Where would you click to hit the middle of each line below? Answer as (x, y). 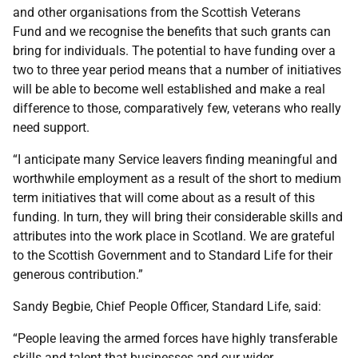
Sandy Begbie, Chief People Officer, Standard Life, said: (167, 306)
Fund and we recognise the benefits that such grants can (172, 32)
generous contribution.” (78, 274)
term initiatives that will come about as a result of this (164, 198)
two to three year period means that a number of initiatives (177, 70)
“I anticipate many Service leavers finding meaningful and (175, 159)
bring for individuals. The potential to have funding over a (174, 51)
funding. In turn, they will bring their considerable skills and (178, 217)
